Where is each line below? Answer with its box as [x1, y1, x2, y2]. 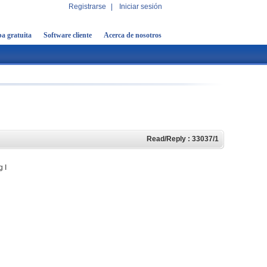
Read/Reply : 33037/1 [147, 135, 219, 143]
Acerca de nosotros [104, 31, 162, 39]
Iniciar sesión [119, 2, 162, 11]
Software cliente [44, 31, 92, 39]
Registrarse [69, 2, 106, 11]
